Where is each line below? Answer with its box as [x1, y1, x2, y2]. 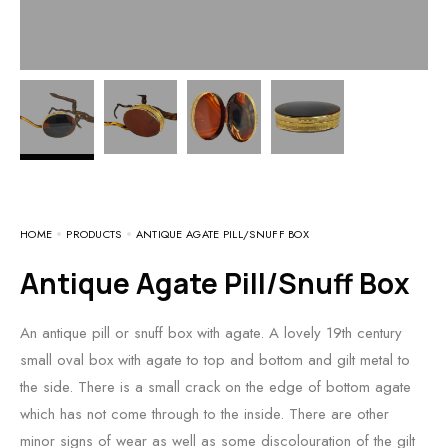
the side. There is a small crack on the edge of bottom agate [20, 375, 411, 398]
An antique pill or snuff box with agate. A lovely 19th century [20, 321, 402, 344]
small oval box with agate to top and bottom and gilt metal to [20, 348, 410, 371]
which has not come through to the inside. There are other [20, 402, 389, 425]
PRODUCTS [66, 225, 122, 242]
